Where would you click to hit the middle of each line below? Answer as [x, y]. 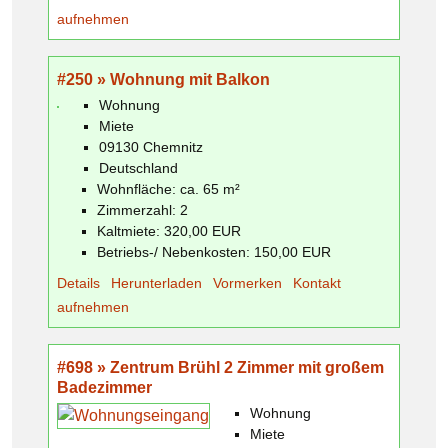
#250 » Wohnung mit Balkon [163, 79]
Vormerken [247, 282]
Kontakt [317, 282]
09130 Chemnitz [151, 146]
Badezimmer [104, 387]
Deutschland [138, 167]
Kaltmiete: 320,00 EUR [169, 230]
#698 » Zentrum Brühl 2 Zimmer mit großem [220, 367]
